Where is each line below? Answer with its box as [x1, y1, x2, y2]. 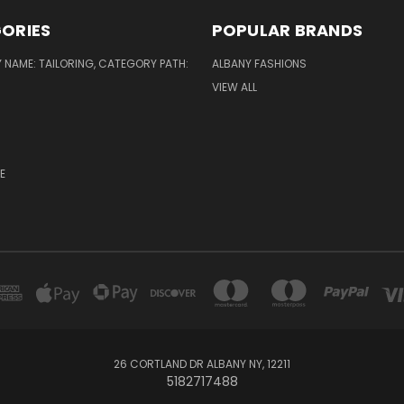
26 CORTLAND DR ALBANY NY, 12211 [114, 355, 290, 372]
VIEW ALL [211, 78, 257, 95]
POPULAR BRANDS [211, 18, 363, 41]
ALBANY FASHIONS [211, 55, 307, 71]
